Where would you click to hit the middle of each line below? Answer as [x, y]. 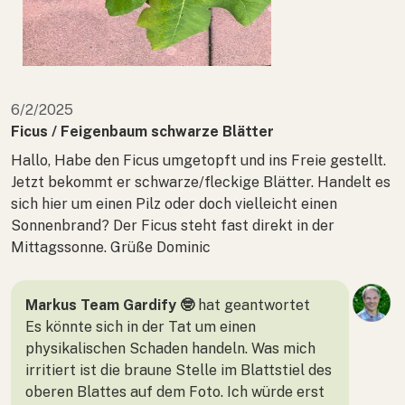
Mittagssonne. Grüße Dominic [111, 247]
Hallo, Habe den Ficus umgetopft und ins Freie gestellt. [198, 160]
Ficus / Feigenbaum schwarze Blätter [142, 131]
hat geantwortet [252, 305]
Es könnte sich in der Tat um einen [141, 326]
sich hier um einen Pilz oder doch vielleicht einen [174, 203]
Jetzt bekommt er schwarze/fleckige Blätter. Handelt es [201, 182]
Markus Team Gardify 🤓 [110, 305]
